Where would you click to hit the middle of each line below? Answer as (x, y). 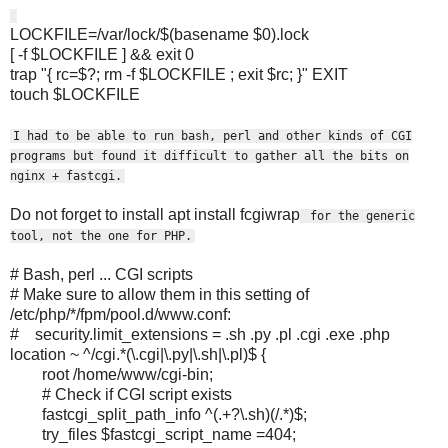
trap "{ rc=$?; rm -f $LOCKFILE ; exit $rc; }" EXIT (179, 74)
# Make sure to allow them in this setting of (159, 294)
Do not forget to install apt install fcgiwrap (155, 214)
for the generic (359, 215)
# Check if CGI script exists (137, 394)
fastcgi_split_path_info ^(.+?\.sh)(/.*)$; (174, 414)
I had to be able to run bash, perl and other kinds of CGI (213, 135)
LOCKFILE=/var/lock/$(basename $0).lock (159, 34)
